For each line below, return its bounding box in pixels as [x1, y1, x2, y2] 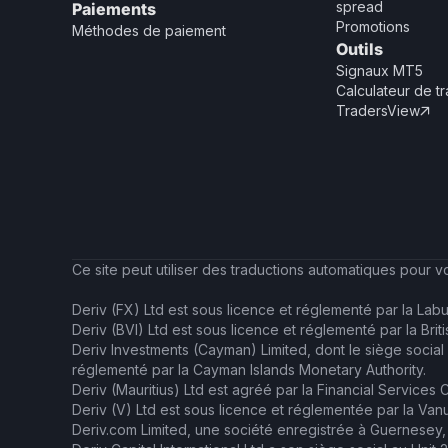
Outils [336, 39, 383, 59]
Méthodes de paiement [72, 22, 226, 39]
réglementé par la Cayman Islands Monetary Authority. [72, 361, 426, 378]
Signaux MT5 [336, 62, 423, 79]
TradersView [336, 102, 420, 119]
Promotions [336, 18, 410, 35]
